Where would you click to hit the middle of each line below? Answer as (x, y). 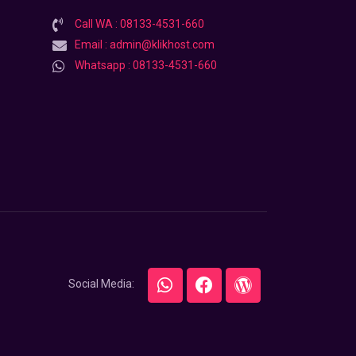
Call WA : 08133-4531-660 (139, 24)
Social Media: (101, 284)
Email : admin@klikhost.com (144, 45)
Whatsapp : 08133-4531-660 (145, 66)
